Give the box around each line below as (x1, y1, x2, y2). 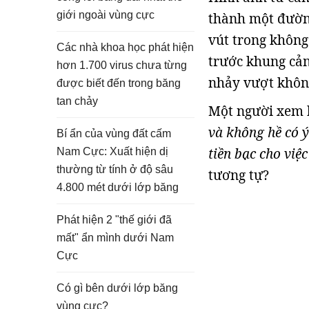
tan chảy (57, 95, 98, 107)
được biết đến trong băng (57, 77, 181, 89)
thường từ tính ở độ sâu (57, 163, 173, 175)
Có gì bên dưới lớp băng (57, 282, 178, 294)
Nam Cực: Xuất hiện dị (57, 146, 168, 157)
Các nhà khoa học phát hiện (57, 41, 194, 53)
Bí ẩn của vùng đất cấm (57, 128, 171, 139)
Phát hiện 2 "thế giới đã (57, 214, 172, 226)
